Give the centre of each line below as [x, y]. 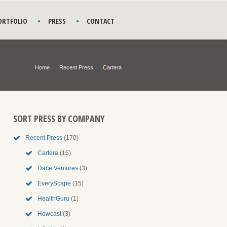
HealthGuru [53, 199]
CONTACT [101, 21]
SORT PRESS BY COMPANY [59, 119]
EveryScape [54, 183]
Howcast [49, 214]
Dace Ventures [58, 168]
